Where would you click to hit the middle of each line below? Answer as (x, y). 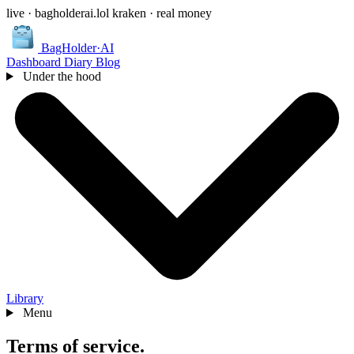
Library (25, 299)
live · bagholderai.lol (59, 13)
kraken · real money (162, 13)
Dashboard (35, 62)
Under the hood (60, 76)
